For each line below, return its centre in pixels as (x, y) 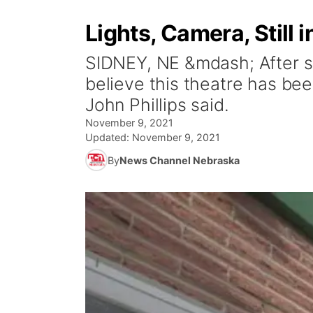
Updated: (109, 137)
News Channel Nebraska (180, 160)
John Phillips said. (157, 105)
